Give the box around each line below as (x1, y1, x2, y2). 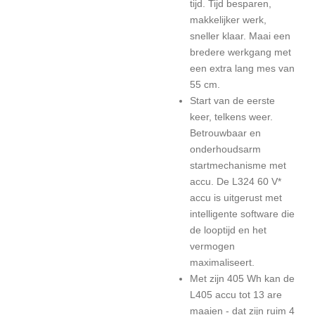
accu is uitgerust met (190, 192, 282, 203)
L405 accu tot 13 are (190, 289, 282, 300)
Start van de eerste (190, 95, 275, 106)
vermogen (190, 240, 235, 252)
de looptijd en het (190, 224, 266, 236)
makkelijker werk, (190, 14, 266, 25)
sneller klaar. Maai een (190, 30, 290, 41)
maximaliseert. (190, 257, 255, 268)
